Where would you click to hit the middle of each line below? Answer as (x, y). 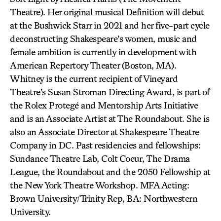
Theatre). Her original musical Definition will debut (107, 12)
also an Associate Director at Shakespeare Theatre (105, 131)
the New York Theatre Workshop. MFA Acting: (99, 185)
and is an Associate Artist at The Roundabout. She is (110, 118)
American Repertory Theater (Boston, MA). (93, 65)
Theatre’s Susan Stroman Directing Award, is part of (110, 92)
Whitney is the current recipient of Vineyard (94, 78)
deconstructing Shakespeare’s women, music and (103, 38)
